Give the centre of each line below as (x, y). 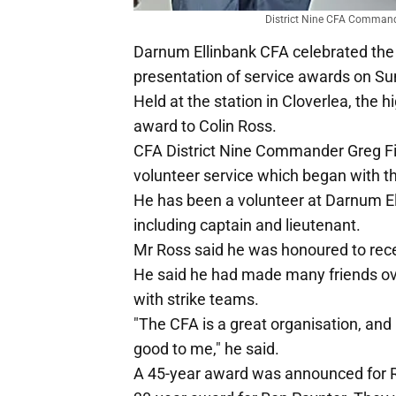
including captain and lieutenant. (247, 225)
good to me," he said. (206, 349)
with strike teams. (196, 300)
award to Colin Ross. (205, 126)
